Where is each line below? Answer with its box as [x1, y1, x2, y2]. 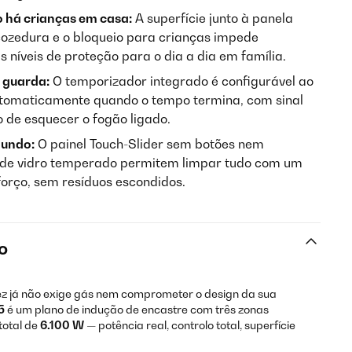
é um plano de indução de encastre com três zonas [5, 302, 269, 316]
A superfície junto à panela [132, 10, 293, 26]
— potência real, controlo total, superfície [84, 318, 295, 332]
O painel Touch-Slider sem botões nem [35, 136, 264, 152]
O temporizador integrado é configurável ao [49, 73, 313, 89]
